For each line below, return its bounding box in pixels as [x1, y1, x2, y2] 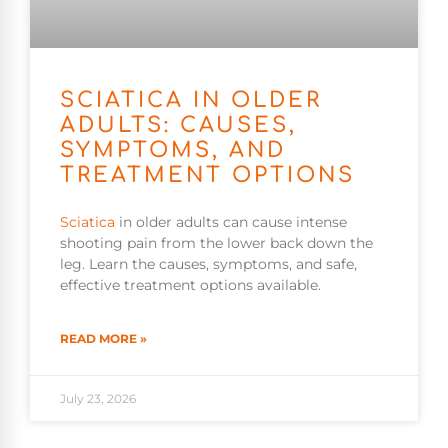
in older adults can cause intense [115, 213, 347, 232]
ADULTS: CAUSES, [60, 113, 297, 138]
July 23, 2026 [60, 391, 136, 407]
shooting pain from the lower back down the [60, 234, 373, 253]
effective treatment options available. [60, 276, 321, 295]
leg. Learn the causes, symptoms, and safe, [60, 255, 357, 274]
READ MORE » [60, 331, 147, 347]
